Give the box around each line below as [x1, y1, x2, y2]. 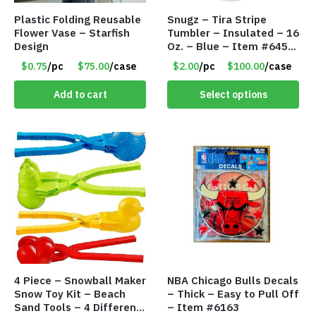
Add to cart [53, 87, 107, 101]
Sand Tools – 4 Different [14, 300, 141, 315]
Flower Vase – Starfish [14, 25, 130, 39]
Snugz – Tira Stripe [167, 12, 267, 26]
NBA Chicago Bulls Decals [167, 274, 299, 288]
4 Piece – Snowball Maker [14, 274, 146, 288]
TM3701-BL [167, 52, 226, 66]
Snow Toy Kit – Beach [14, 287, 126, 301]
